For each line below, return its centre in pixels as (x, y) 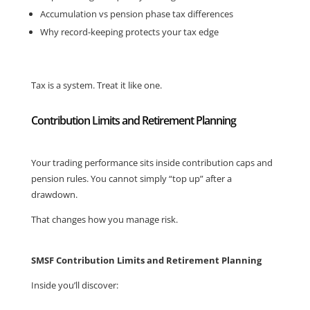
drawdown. (54, 194)
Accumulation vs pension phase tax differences (136, 14)
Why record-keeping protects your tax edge (129, 32)
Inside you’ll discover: (74, 285)
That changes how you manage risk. (104, 219)
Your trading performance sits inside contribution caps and (152, 163)
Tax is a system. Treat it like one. (96, 85)
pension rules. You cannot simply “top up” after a (131, 179)
